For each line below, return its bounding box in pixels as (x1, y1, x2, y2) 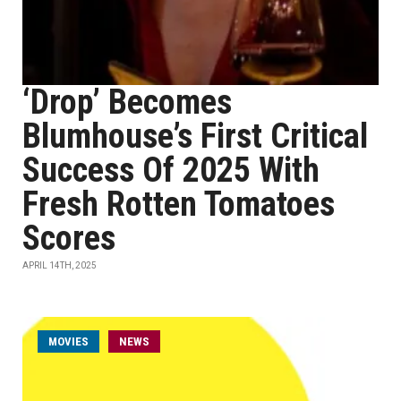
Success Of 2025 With (22, 150, 320, 190)
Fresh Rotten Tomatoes (22, 184, 335, 224)
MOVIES (48, 335, 89, 348)
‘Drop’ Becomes (22, 82, 232, 122)
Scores (22, 218, 115, 258)
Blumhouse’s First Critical (22, 116, 368, 156)
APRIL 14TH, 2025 (22, 260, 97, 270)
